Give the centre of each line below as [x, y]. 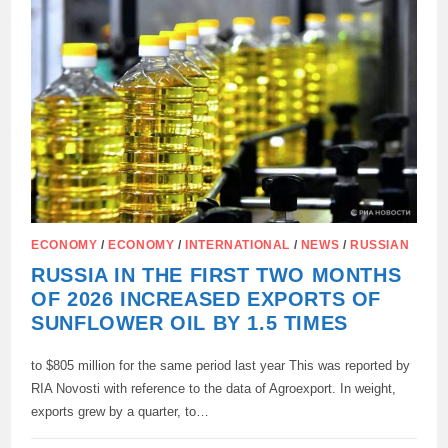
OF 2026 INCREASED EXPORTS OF [206, 299]
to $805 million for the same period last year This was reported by [221, 366]
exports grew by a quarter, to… [120, 412]
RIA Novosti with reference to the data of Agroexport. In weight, [214, 389]
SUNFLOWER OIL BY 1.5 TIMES [189, 323]
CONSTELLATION [207, 93]
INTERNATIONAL [238, 245]
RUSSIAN [380, 245]
